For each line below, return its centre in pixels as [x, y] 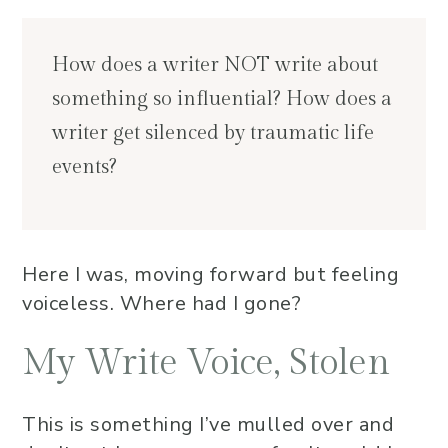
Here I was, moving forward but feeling [210, 274]
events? [84, 167]
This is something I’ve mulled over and [208, 424]
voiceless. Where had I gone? [161, 303]
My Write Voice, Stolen [206, 363]
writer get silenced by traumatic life [213, 133]
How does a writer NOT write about [215, 65]
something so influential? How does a [222, 99]
